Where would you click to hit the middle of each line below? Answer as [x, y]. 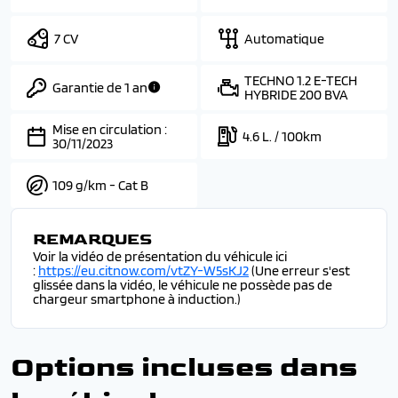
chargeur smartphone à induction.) [137, 299]
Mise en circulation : [111, 129]
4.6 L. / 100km [282, 136]
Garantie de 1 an [100, 87]
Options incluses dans [184, 367]
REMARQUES [92, 239]
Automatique [284, 38]
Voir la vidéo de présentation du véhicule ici [160, 256]
